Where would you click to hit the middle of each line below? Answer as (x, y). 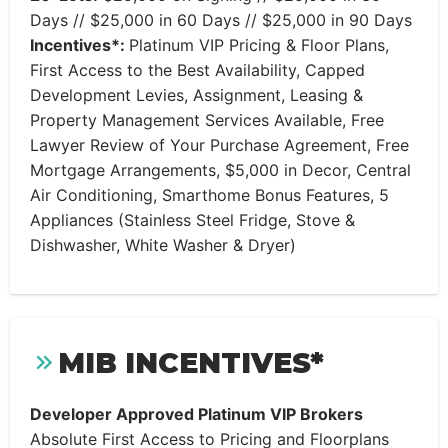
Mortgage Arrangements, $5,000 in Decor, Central (220, 170)
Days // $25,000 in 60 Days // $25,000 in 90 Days (221, 20)
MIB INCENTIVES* (191, 363)
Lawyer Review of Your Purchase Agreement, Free (219, 145)
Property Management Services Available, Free (207, 120)
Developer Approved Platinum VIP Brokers (196, 414)
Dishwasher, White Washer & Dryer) (163, 245)
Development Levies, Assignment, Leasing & (196, 95)
